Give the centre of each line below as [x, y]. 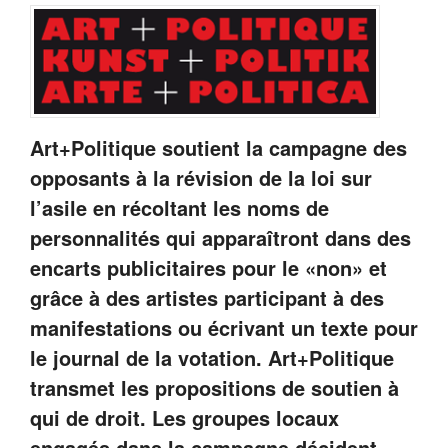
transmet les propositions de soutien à [214, 387]
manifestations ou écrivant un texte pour [224, 327]
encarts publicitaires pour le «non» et [208, 267]
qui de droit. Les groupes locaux [184, 417]
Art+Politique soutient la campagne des [218, 147]
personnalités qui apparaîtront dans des [220, 237]
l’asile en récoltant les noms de [179, 207]
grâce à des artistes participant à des [207, 297]
